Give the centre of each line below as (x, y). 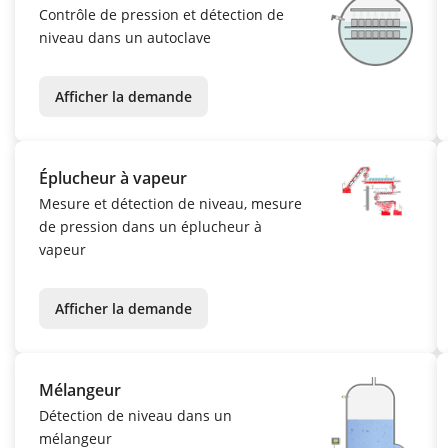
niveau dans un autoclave (125, 38)
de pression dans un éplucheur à (150, 227)
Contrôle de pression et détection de (161, 15)
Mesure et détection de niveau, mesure (170, 204)
